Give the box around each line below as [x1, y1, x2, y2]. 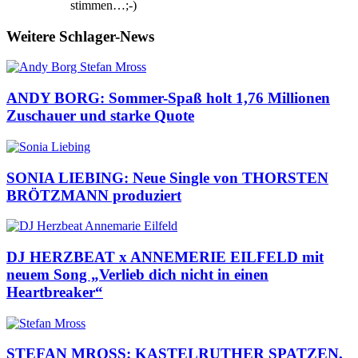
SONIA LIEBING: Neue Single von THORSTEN [6, 169, 328, 186]
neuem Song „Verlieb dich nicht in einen [6, 266, 268, 284]
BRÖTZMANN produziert [6, 186, 181, 204]
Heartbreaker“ [6, 284, 103, 301]
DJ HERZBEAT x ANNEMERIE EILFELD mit [6, 249, 324, 266]
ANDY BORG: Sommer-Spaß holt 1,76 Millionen [6, 89, 330, 107]
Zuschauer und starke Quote [6, 107, 194, 125]
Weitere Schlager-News [6, 27, 154, 45]
